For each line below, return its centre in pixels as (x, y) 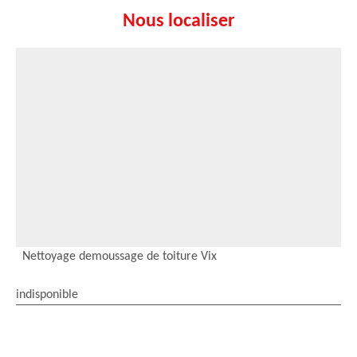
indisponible (47, 294)
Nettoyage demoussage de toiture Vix (120, 256)
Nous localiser (178, 21)
